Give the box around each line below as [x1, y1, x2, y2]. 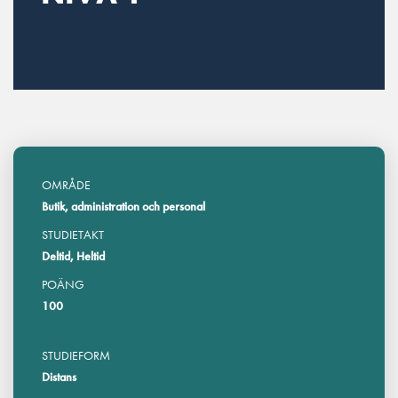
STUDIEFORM [42, 348, 110, 363]
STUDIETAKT [42, 227, 104, 243]
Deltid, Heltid [42, 249, 105, 264]
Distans [42, 370, 76, 385]
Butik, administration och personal [42, 199, 205, 214]
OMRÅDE [42, 178, 91, 193]
